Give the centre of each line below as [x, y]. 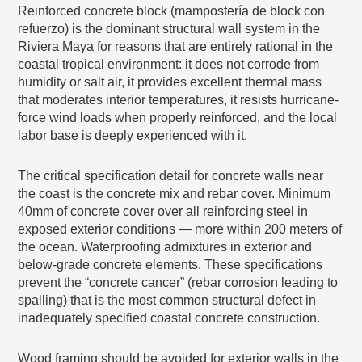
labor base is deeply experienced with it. [133, 135]
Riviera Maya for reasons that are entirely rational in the [176, 46]
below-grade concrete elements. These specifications [170, 264]
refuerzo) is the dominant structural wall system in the [169, 28]
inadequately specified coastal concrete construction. [169, 318]
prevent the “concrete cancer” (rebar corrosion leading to [178, 282]
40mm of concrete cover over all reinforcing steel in [163, 211]
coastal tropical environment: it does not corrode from [169, 64]
